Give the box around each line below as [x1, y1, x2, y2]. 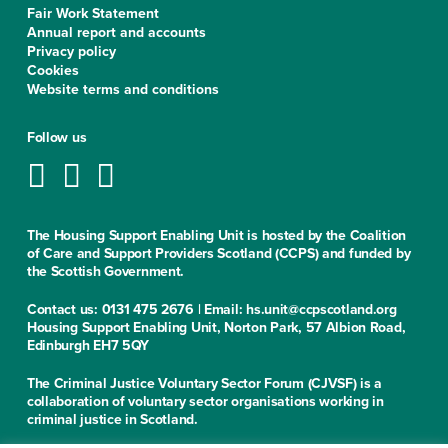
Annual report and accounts [26, 22, 206, 44]
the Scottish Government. [26, 261, 185, 283]
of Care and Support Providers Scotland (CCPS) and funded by [26, 243, 411, 265]
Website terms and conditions [26, 79, 219, 101]
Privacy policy [26, 41, 116, 63]
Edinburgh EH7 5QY [26, 335, 150, 357]
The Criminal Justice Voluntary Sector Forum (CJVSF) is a [26, 373, 383, 395]
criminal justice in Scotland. [26, 409, 198, 431]
